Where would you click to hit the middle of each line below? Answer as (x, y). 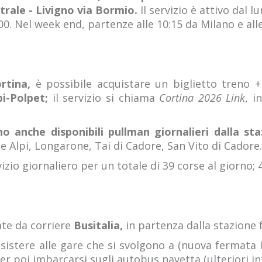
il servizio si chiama (104, 98)
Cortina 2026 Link (202, 98)
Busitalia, (100, 225)
